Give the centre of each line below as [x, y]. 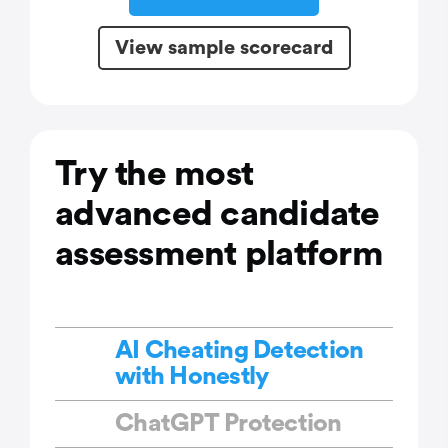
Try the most [154, 175]
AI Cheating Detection [239, 351]
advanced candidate [217, 215]
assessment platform [219, 255]
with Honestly [192, 377]
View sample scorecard [224, 47]
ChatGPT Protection [228, 424]
